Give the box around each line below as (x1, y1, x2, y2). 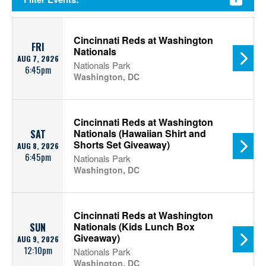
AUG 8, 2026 (17, 140, 59, 151)
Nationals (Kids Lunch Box (74, 220, 195, 233)
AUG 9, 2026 (17, 233, 59, 245)
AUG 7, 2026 (17, 53, 59, 64)
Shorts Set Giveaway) (74, 138, 170, 151)
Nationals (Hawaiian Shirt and (74, 126, 206, 140)
